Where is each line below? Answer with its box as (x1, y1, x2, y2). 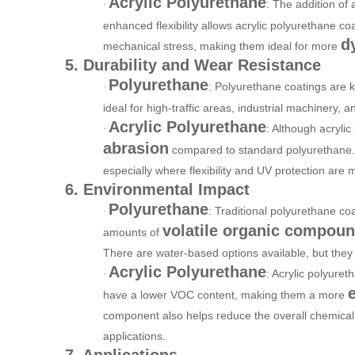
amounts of (103, 225, 162, 239)
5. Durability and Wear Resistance (65, 55, 321, 74)
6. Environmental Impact (65, 180, 250, 198)
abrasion (103, 139, 169, 157)
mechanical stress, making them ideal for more (103, 39, 341, 52)
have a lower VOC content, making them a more (103, 288, 348, 301)
